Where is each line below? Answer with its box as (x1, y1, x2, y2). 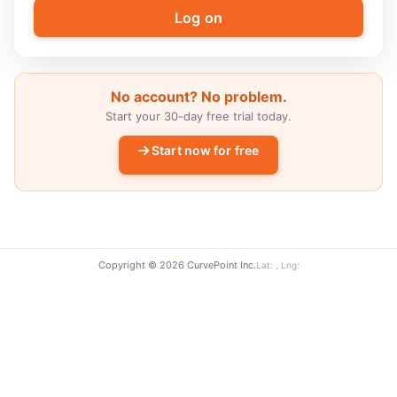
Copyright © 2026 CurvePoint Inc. (97, 259, 256, 272)
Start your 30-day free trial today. (105, 109, 292, 124)
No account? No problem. (110, 88, 287, 106)
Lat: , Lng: (255, 259, 300, 270)
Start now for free (149, 143, 259, 159)
